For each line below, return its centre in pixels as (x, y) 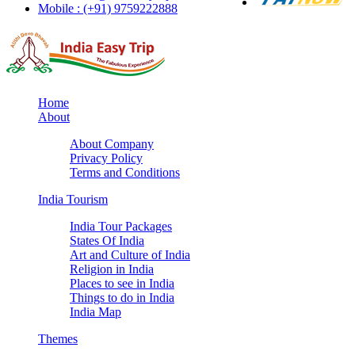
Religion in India (112, 269)
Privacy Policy (106, 158)
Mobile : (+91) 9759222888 (108, 8)
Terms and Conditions (125, 172)
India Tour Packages (121, 226)
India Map (95, 312)
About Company (112, 144)
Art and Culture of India (130, 255)
